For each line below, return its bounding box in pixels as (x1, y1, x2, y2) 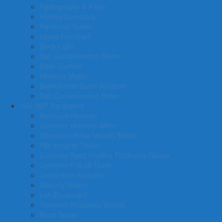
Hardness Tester (40, 21, 92, 31)
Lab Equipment (40, 190, 87, 200)
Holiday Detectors (40, 11, 95, 21)
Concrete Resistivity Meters (40, 200, 125, 210)
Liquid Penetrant (40, 31, 91, 41)
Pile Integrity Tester (40, 140, 100, 150)
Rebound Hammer (40, 111, 98, 120)
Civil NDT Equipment (20, 101, 84, 111)
